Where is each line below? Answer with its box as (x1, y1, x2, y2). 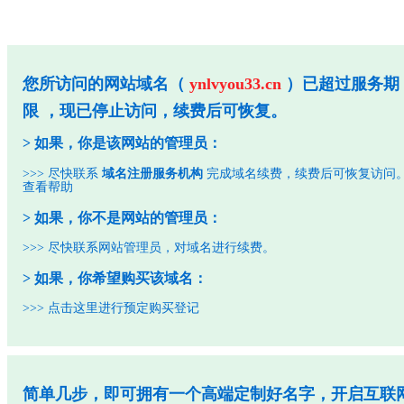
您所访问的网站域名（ (23, 75, 190, 94)
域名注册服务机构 (102, 166, 204, 180)
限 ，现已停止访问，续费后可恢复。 (23, 102, 288, 121)
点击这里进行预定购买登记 (48, 301, 200, 316)
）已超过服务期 (281, 75, 400, 94)
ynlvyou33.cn (189, 75, 282, 94)
